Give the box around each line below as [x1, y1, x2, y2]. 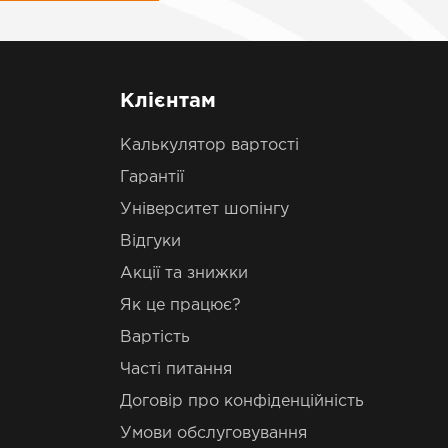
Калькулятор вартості [119, 138, 299, 153]
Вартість [119, 330, 190, 345]
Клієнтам [119, 92, 216, 110]
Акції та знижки [119, 266, 248, 281]
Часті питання [119, 362, 232, 377]
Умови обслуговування [119, 426, 307, 441]
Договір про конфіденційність [119, 394, 364, 409]
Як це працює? [119, 298, 241, 313]
